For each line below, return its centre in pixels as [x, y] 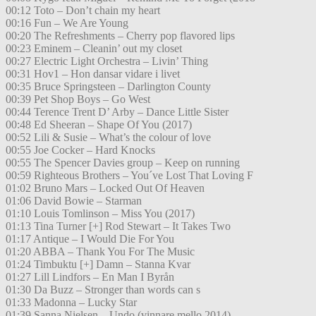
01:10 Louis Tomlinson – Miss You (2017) [100, 214]
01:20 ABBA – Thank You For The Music [100, 252]
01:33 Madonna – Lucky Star [71, 303]
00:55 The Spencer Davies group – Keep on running [123, 163]
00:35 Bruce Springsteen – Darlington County [108, 87]
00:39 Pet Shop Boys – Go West [78, 99]
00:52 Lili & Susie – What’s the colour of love [108, 138]
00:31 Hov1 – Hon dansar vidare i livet [93, 74]
